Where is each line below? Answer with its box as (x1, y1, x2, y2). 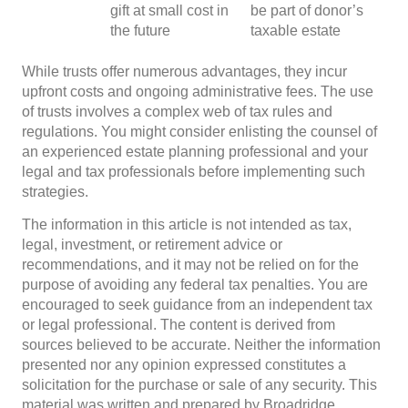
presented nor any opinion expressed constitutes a (22, 356, 346, 372)
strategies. (22, 183, 88, 199)
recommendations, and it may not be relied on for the (22, 256, 359, 272)
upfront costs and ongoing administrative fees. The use (22, 83, 373, 99)
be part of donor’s (250, 2, 363, 18)
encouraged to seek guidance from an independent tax (22, 296, 372, 312)
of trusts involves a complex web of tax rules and (22, 103, 332, 119)
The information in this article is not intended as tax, (22, 216, 352, 232)
